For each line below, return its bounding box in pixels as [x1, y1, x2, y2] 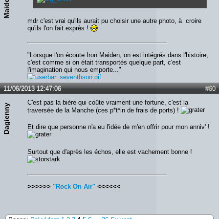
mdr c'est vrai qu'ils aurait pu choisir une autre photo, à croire [27, 17, 201, 24]
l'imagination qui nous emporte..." [27, 66, 121, 73]
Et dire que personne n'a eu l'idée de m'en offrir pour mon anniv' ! [27, 123, 210, 131]
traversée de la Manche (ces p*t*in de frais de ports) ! [27, 106, 181, 114]
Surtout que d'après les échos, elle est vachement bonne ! [27, 148, 192, 156]
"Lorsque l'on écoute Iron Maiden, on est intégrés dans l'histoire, [27, 51, 208, 59]
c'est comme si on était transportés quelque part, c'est [27, 58, 181, 66]
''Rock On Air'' [53, 183, 95, 191]
